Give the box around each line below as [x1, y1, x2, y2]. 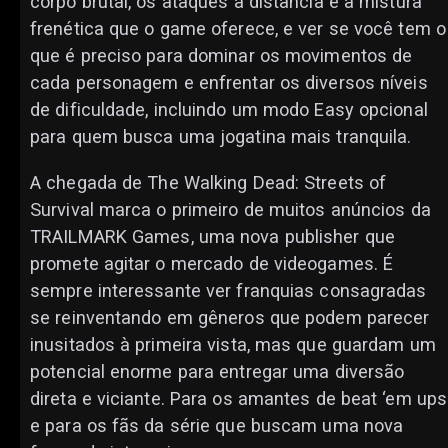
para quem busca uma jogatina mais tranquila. [30, 126, 412, 148]
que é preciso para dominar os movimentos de [30, 45, 413, 67]
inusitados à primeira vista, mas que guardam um [30, 333, 436, 355]
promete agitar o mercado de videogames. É [30, 252, 394, 274]
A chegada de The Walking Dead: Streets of [30, 171, 387, 193]
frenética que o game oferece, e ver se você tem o [30, 18, 446, 40]
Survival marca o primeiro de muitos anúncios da [30, 198, 431, 220]
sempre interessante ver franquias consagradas [30, 279, 427, 301]
